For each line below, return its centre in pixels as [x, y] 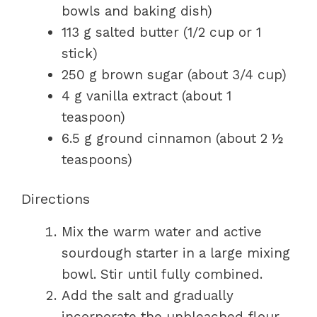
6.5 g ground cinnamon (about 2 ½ [172, 138]
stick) [80, 53]
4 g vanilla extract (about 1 [146, 96]
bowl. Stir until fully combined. [162, 274]
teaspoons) [97, 159]
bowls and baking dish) [137, 11]
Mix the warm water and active [162, 232]
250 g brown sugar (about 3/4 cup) [174, 74]
